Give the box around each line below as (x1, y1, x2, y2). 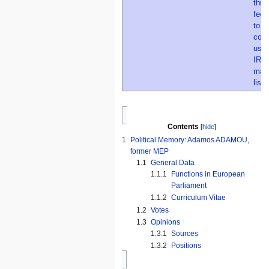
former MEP (130, 147, 169, 156)
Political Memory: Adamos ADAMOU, (130, 136, 250, 145)
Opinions (151, 217, 181, 226)
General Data (151, 159, 195, 168)
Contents (167, 122, 199, 131)
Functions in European (171, 170, 246, 179)
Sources (171, 229, 199, 238)
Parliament (171, 181, 207, 190)
